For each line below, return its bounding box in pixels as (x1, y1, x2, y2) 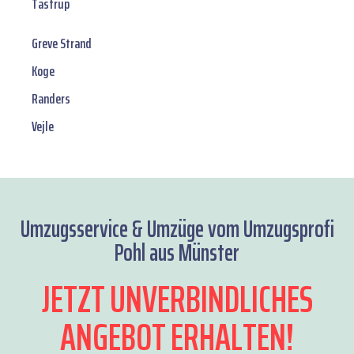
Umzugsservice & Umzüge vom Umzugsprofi (20, 210, 334, 248)
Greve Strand (32, 32, 92, 55)
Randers (32, 88, 70, 111)
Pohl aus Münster (115, 234, 239, 272)
